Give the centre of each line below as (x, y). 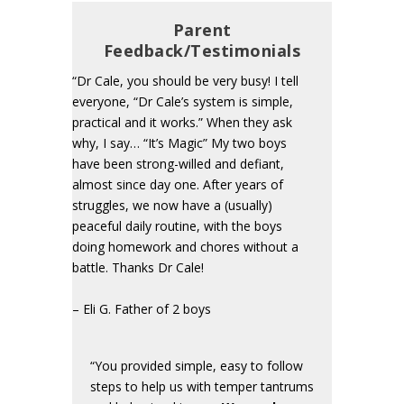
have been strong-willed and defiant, (178, 164)
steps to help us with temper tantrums (202, 386)
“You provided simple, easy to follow (197, 365)
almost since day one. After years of (178, 185)
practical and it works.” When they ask (182, 123)
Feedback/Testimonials (202, 51)
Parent (202, 30)
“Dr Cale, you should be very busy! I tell (185, 81)
